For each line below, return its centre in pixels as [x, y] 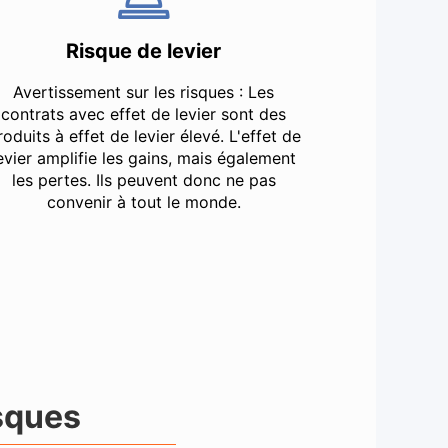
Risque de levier [143, 50]
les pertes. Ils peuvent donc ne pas [143, 179]
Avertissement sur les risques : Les [143, 91]
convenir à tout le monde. [143, 201]
